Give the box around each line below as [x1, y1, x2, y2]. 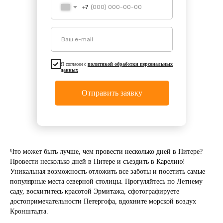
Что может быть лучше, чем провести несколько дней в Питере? [10, 148, 203, 155]
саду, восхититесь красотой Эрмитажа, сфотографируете [10, 188, 179, 195]
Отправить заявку [81, 89, 142, 97]
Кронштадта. [10, 208, 48, 215]
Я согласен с [61, 61, 88, 67]
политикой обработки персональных [88, 61, 173, 67]
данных [61, 67, 78, 73]
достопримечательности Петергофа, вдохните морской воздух [10, 198, 196, 205]
